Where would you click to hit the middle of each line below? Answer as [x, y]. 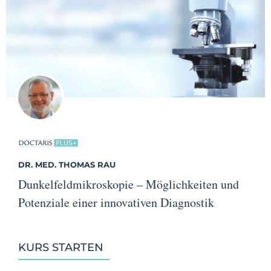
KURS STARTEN [61, 248]
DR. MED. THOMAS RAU [67, 165]
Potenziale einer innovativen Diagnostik [116, 203]
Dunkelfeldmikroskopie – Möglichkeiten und [129, 184]
